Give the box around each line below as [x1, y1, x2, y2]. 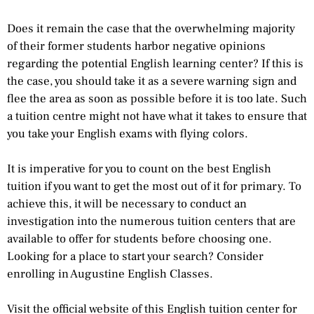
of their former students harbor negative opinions [7, 38, 266, 54]
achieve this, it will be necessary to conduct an [7, 196, 247, 212]
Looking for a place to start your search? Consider [7, 248, 264, 264]
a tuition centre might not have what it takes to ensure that [7, 108, 307, 124]
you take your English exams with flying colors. [7, 125, 248, 142]
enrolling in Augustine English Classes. [7, 266, 213, 282]
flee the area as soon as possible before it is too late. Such [7, 90, 307, 107]
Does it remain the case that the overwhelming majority [7, 20, 295, 36]
